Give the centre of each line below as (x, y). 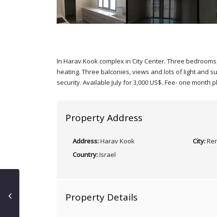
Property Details (101, 197)
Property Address (104, 118)
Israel (107, 155)
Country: (85, 155)
